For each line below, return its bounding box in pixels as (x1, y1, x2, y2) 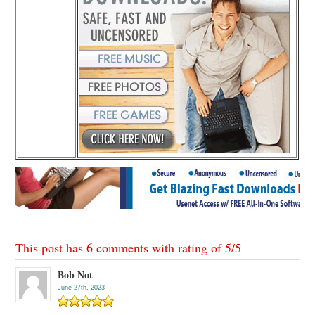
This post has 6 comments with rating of (15, 238, 226, 256)
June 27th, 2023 (58, 283, 105, 291)
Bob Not (58, 266, 94, 282)
